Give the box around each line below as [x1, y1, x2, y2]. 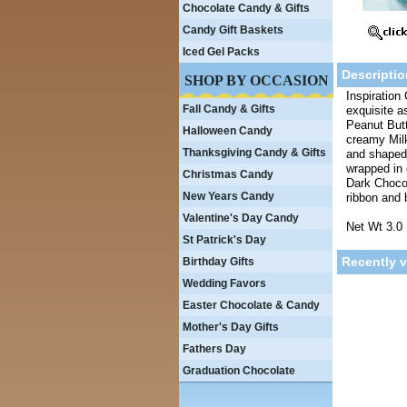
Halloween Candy [183, 124, 273, 137]
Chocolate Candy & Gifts [183, 2, 310, 15]
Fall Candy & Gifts [183, 103, 275, 115]
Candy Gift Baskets [183, 24, 283, 36]
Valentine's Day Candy [183, 212, 299, 224]
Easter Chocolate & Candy [183, 299, 320, 312]
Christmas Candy [183, 168, 273, 181]
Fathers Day [183, 342, 246, 355]
